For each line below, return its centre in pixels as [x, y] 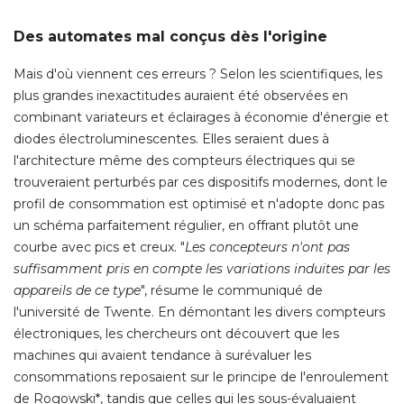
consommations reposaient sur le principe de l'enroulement [201, 377]
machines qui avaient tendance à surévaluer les [162, 356]
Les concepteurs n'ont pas [267, 248]
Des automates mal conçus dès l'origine [170, 37]
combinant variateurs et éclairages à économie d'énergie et [201, 118]
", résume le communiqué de [232, 291]
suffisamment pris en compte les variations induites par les [202, 269]
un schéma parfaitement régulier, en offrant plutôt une [186, 226]
